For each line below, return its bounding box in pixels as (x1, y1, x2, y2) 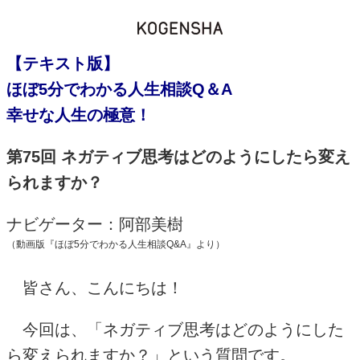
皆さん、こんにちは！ (6, 278, 183, 297)
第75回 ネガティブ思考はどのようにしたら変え (6, 147, 350, 166)
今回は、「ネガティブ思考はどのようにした (6, 320, 344, 338)
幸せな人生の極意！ (6, 105, 151, 124)
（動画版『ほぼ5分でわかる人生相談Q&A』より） (6, 238, 225, 250)
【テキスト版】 (6, 54, 119, 72)
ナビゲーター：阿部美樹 (6, 215, 183, 233)
